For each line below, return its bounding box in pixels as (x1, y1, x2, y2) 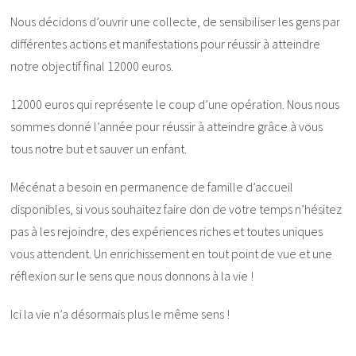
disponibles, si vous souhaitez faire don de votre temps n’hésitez (10, 200, 342, 217)
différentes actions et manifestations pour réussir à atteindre (10, 35, 321, 52)
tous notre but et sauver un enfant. (10, 140, 188, 157)
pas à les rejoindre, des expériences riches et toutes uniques (10, 222, 323, 239)
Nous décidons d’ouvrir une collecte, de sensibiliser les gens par (10, 13, 341, 29)
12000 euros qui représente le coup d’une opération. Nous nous (10, 95, 340, 112)
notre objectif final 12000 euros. (10, 57, 174, 74)
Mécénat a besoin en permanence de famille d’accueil (10, 178, 294, 195)
